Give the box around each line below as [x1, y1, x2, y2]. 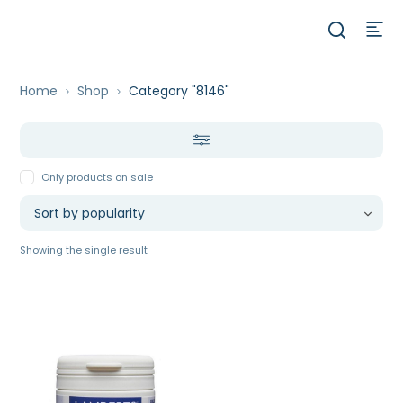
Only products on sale [41, 169, 154, 184]
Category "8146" [129, 81, 230, 100]
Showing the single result [20, 242, 148, 257]
